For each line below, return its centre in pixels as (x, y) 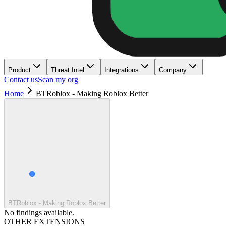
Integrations (122, 70)
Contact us (21, 79)
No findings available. (39, 213)
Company (173, 70)
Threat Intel (68, 70)
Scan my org (58, 79)
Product (19, 70)
